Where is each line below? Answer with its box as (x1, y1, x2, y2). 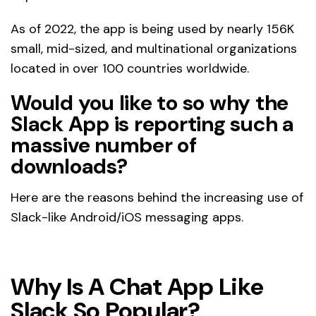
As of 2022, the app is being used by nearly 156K (11, 20, 294, 37)
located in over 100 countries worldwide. (11, 59, 249, 77)
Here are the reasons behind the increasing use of (11, 188, 303, 206)
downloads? (11, 152, 128, 180)
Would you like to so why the (11, 88, 288, 116)
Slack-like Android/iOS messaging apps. (11, 208, 243, 226)
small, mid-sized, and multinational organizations (11, 39, 297, 57)
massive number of (11, 130, 197, 159)
